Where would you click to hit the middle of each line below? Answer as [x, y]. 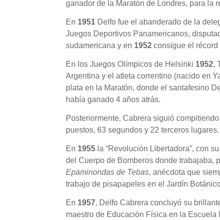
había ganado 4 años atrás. [113, 100]
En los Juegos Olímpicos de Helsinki [131, 64]
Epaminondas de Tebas [108, 172]
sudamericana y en [100, 46]
